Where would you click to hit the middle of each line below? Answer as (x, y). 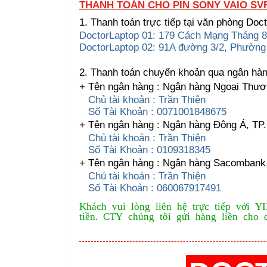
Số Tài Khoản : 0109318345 (146, 150)
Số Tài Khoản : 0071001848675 (153, 111)
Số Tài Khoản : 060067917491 (150, 188)
